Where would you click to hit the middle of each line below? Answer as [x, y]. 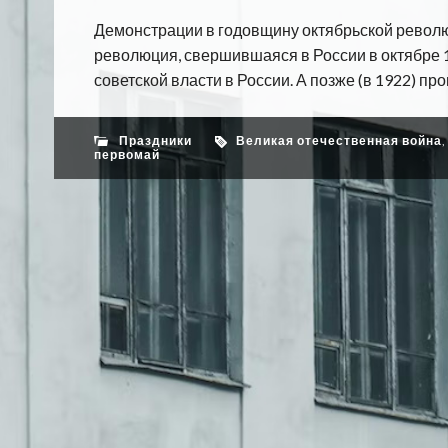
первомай [126, 154]
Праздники [155, 140]
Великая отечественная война [338, 140]
